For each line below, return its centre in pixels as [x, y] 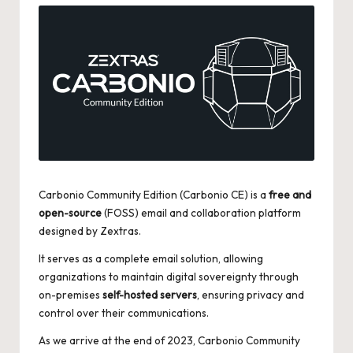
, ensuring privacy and [251, 295]
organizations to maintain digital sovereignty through [169, 277]
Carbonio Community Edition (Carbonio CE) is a [154, 195]
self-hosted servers [150, 295]
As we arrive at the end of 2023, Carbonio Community [169, 341]
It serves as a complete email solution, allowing [151, 259]
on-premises [71, 295]
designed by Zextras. [90, 231]
